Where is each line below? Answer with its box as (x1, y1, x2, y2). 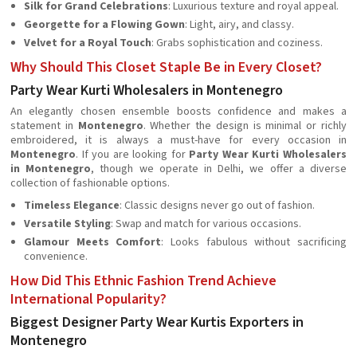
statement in (10, 118, 78, 134)
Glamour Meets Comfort (24, 234, 162, 250)
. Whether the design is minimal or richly (143, 118, 347, 134)
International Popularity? (10, 289, 167, 309)
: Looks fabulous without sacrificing (161, 234, 347, 250)
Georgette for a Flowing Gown (24, 17, 185, 33)
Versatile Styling (24, 216, 111, 232)
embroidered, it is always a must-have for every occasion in (10, 132, 347, 148)
